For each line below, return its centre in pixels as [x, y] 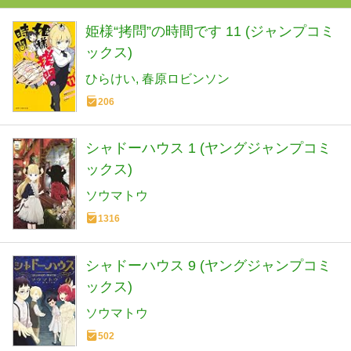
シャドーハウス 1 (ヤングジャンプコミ [208, 148]
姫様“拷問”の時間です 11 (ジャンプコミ [210, 31]
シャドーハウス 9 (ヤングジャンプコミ [208, 265]
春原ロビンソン [186, 78]
